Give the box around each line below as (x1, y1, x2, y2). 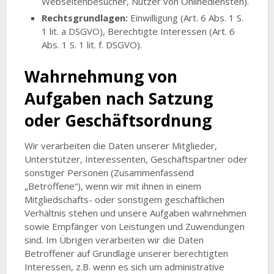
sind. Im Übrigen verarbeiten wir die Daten (24, 234, 204, 246)
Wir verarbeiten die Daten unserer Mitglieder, (24, 139, 217, 152)
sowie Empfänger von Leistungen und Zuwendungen (24, 220, 245, 233)
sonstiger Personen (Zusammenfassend (24, 166, 194, 179)
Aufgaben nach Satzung (24, 87, 213, 110)
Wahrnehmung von (24, 65, 177, 88)
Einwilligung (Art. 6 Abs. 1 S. (128, 11, 244, 24)
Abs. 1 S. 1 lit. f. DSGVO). (42, 38, 143, 51)
